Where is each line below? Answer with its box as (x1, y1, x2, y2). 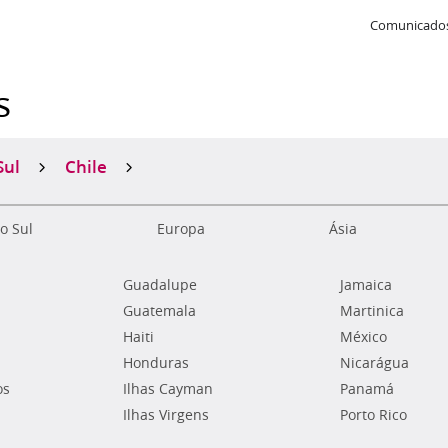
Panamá (339, 379, 394, 399)
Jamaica (339, 275, 392, 295)
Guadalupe (123, 275, 198, 295)
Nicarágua (339, 353, 409, 373)
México (339, 327, 387, 347)
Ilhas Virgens (123, 405, 210, 425)
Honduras (123, 353, 190, 373)
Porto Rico (339, 405, 407, 425)
